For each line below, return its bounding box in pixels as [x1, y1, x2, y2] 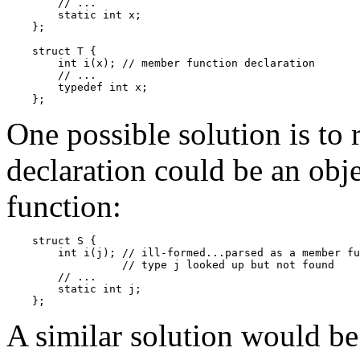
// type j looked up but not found [6, 258, 334, 271]
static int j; [6, 282, 141, 295]
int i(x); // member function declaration [6, 56, 315, 69]
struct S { [6, 234, 96, 247]
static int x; [6, 8, 141, 21]
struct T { [6, 44, 96, 57]
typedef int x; [6, 80, 148, 93]
